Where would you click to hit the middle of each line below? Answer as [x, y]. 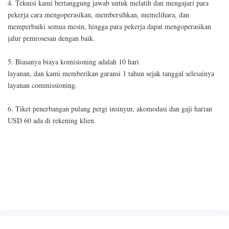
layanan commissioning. [42, 85]
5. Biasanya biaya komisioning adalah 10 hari [73, 61]
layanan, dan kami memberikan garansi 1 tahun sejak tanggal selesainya [111, 73]
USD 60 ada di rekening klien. [52, 120]
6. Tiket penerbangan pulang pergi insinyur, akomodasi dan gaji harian [110, 108]
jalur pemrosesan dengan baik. [51, 38]
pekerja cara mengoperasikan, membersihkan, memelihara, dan [98, 14]
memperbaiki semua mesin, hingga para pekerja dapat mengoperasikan [109, 26]
